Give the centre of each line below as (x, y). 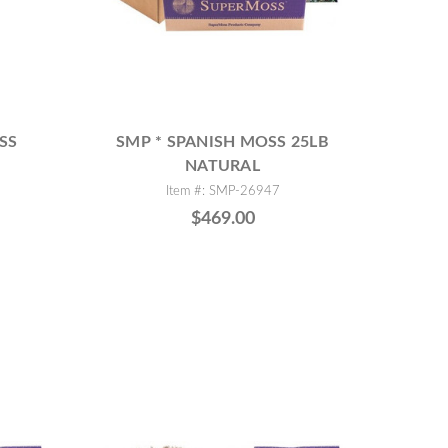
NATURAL (222, 165)
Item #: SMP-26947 (222, 190)
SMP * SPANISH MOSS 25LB (222, 141)
